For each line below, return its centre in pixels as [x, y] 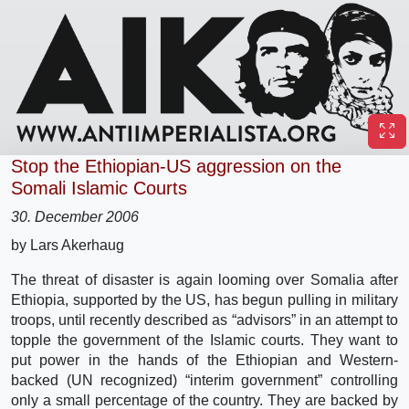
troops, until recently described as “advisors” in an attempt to [204, 320]
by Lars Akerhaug [68, 245]
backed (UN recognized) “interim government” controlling [204, 380]
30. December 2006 [75, 216]
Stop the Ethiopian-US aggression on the [176, 166]
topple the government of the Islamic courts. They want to [204, 340]
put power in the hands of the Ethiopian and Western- [204, 360]
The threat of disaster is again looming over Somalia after [204, 279]
